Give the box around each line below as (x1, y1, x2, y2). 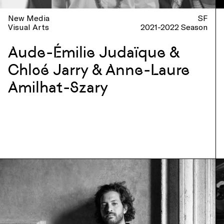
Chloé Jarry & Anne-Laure (8, 60, 190, 79)
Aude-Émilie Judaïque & (8, 43, 179, 61)
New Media (8, 13, 49, 22)
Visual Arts (8, 22, 49, 31)
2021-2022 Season (140, 22, 208, 31)
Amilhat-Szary (8, 78, 108, 96)
